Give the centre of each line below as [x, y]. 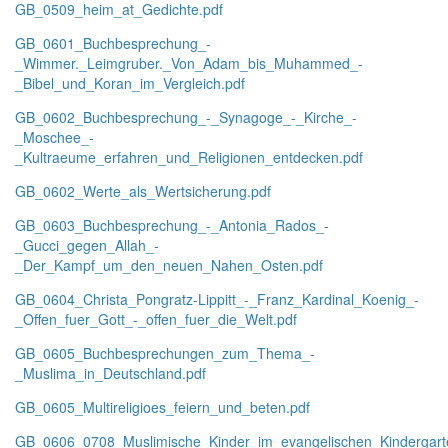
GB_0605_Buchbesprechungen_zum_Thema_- [165, 353]
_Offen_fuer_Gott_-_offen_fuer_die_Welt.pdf [156, 319]
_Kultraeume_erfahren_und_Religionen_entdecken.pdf [189, 157]
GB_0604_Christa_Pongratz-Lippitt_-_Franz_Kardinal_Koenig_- [217, 299]
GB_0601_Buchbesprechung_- [113, 43]
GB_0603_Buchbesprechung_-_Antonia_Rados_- [172, 225]
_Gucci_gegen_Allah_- [87, 245]
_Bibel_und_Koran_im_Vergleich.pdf [130, 83]
